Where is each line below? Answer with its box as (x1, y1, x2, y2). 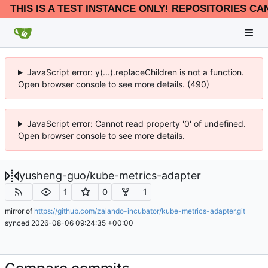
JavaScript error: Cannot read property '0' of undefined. (26, 118, 246, 129)
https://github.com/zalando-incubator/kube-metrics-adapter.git (34, 206, 245, 215)
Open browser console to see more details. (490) (18, 79, 209, 89)
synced (5, 218, 31, 227)
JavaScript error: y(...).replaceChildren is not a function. (26, 67, 244, 77)
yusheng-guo (19, 169, 86, 182)
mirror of (5, 206, 34, 215)
